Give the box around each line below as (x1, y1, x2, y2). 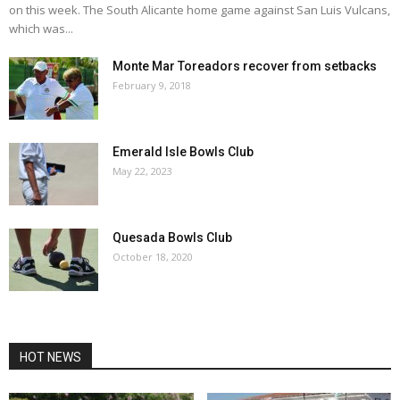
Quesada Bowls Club (112, 229, 232, 245)
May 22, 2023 (112, 163, 172, 178)
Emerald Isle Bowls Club (112, 144, 254, 159)
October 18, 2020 (112, 249, 193, 263)
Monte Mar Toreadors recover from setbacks (112, 58, 377, 73)
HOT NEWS (20, 349, 81, 364)
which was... (9, 20, 73, 37)
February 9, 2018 (112, 78, 191, 92)
